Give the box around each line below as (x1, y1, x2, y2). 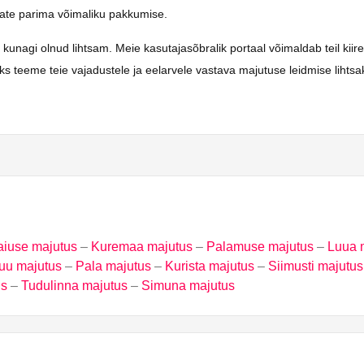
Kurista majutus (165, 259, 254, 274)
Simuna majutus (141, 279, 235, 293)
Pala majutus (76, 259, 151, 274)
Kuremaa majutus (91, 240, 193, 254)
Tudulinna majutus (21, 279, 128, 293)
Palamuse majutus (206, 240, 314, 254)
